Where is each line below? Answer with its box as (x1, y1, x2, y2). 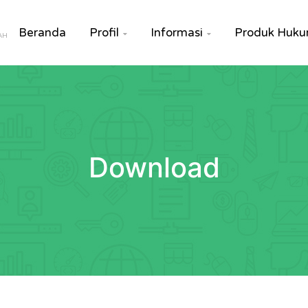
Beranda (19, 25, 66, 40)
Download (88, 151, 220, 184)
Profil (89, 25, 119, 40)
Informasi (151, 25, 203, 40)
